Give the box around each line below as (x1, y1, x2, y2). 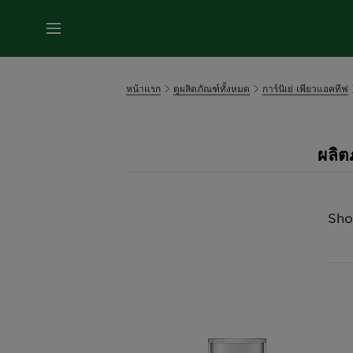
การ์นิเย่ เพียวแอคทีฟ (262, 82, 348, 95)
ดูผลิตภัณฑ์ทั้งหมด (173, 82, 250, 95)
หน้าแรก (126, 82, 161, 95)
